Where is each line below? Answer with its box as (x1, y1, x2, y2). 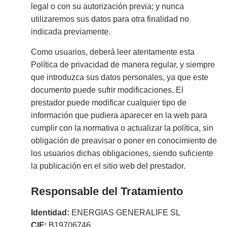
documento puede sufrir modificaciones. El (31, 85, 184, 94)
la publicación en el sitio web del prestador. (31, 161, 186, 170)
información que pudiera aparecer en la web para (31, 110, 208, 120)
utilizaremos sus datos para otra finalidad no (31, 15, 190, 24)
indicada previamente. (31, 27, 111, 36)
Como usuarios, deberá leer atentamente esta (31, 47, 195, 56)
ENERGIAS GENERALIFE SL (69, 208, 181, 217)
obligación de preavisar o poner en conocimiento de (31, 136, 217, 145)
